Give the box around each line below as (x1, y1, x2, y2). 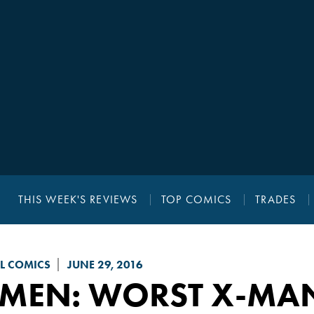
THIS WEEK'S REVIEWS (18, 193, 138, 207)
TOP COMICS (161, 193, 232, 207)
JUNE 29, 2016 (67, 258, 143, 272)
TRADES (255, 193, 296, 207)
